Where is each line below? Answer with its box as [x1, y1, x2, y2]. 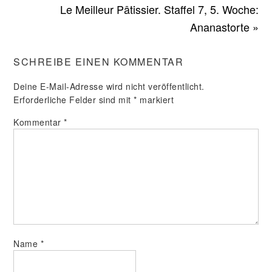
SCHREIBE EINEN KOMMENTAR [13, 55, 184, 69]
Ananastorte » [189, 19, 259, 35]
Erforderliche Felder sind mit [13, 93, 134, 106]
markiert [137, 93, 174, 106]
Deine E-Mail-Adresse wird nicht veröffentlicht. [13, 80, 205, 92]
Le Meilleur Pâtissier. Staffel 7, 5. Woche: [59, 1, 259, 17]
